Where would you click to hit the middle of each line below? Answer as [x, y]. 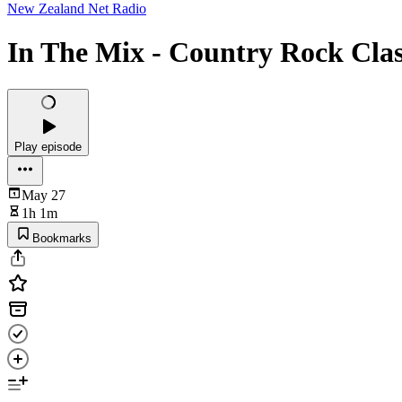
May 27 [44, 195]
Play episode [48, 146]
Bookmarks [62, 238]
